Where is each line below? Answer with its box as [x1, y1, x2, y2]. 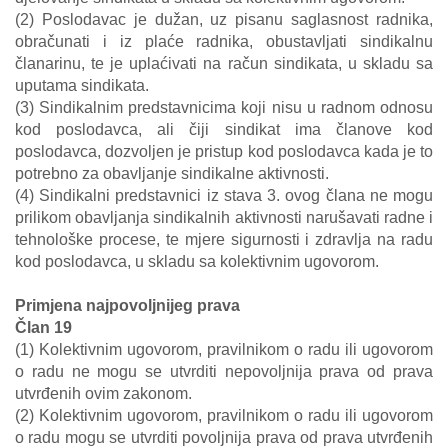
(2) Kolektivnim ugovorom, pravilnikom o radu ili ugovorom [15, 407, 433, 424]
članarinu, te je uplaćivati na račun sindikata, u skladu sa [15, 55, 433, 72]
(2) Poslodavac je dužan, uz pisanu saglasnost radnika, [15, 11, 433, 28]
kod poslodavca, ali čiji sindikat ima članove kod [15, 121, 433, 138]
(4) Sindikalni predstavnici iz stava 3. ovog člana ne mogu [15, 187, 433, 204]
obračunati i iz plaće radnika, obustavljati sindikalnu [15, 33, 433, 50]
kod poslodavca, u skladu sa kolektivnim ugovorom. [15, 253, 379, 270]
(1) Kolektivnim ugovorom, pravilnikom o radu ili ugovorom [15, 341, 433, 358]
